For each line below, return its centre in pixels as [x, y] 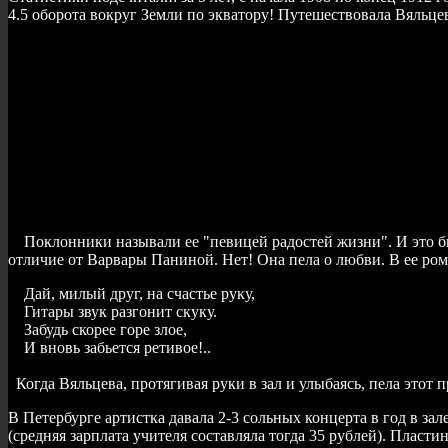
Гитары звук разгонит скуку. [112, 311]
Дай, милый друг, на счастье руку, [131, 293]
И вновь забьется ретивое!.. [109, 347]
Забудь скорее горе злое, [97, 329]
